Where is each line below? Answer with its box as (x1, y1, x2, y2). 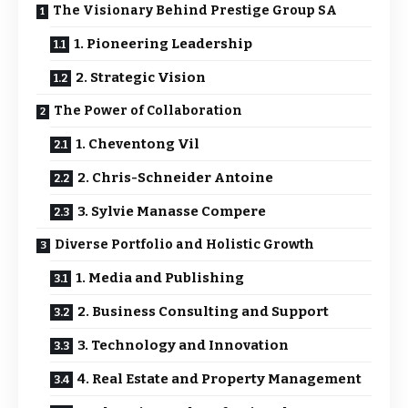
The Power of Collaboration (54, 103, 242, 118)
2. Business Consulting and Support (77, 303, 329, 320)
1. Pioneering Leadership (74, 36, 252, 52)
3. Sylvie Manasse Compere (77, 203, 266, 219)
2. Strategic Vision (76, 69, 206, 86)
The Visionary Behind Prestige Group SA (53, 3, 337, 18)
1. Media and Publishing (76, 270, 244, 286)
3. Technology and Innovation (77, 337, 289, 353)
